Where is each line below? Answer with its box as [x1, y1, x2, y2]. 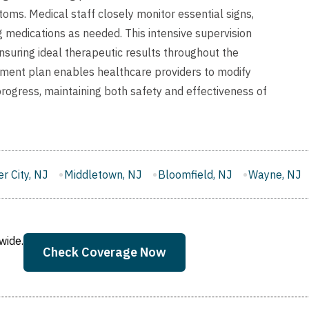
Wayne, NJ [144, 168, 198, 182]
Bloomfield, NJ [54, 168, 129, 182]
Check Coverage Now [43, 244, 166, 261]
